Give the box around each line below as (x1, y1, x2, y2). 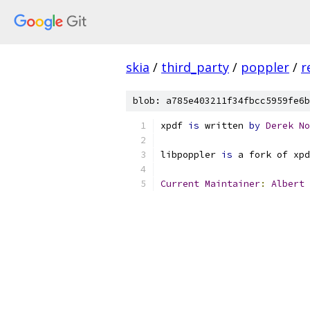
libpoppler (161, 149, 221, 161)
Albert (271, 178, 304, 190)
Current (161, 178, 199, 190)
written (199, 120, 249, 131)
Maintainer (205, 178, 260, 190)
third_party (161, 59, 229, 75)
